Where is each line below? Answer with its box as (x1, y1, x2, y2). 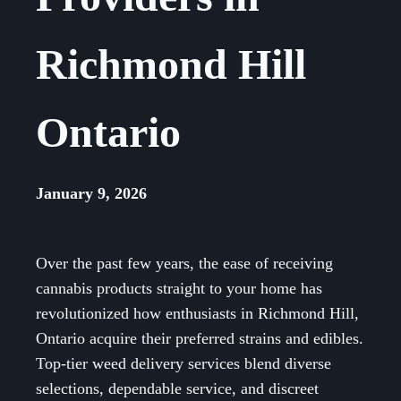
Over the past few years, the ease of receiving (36, 254, 333, 273)
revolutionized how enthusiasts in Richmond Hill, (36, 304, 359, 323)
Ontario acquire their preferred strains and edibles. (36, 329, 363, 348)
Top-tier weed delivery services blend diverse (36, 354, 331, 373)
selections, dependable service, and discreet (36, 380, 319, 398)
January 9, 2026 (36, 184, 147, 203)
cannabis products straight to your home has (36, 279, 322, 298)
